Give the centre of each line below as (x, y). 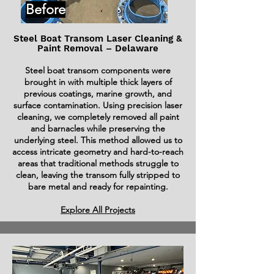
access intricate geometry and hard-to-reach (98, 152)
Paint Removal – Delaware (98, 48)
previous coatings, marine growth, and (98, 94)
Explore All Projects (98, 210)
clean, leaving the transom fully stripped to (98, 175)
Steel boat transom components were (98, 70)
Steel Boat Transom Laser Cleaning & (98, 39)
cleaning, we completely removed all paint (98, 117)
